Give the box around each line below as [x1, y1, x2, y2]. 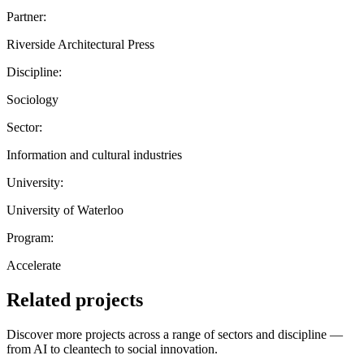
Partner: [6, 9, 46, 24]
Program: [6, 230, 54, 245]
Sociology [6, 92, 58, 106]
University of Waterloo [6, 202, 123, 217]
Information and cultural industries [6, 147, 182, 162]
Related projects [6, 288, 143, 310]
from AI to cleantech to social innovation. [6, 341, 218, 356]
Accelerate [6, 258, 61, 272]
